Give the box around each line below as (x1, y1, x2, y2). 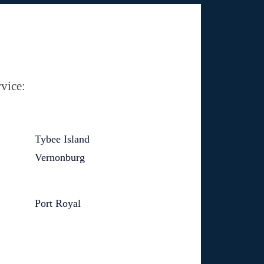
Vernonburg (34, 151, 85, 163)
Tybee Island (34, 133, 90, 145)
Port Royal (34, 197, 81, 209)
